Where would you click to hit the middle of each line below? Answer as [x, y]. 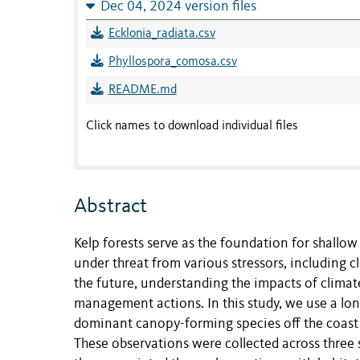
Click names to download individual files [192, 126]
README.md [142, 90]
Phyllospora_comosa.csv [172, 61]
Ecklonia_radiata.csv [162, 33]
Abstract [110, 207]
